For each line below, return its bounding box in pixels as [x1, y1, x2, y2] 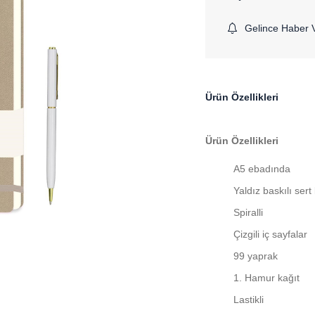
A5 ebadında [233, 163, 290, 174]
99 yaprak [233, 250, 278, 262]
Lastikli [233, 294, 264, 305]
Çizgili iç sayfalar [233, 229, 307, 240]
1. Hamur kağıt [233, 272, 300, 283]
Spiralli [233, 207, 263, 218]
